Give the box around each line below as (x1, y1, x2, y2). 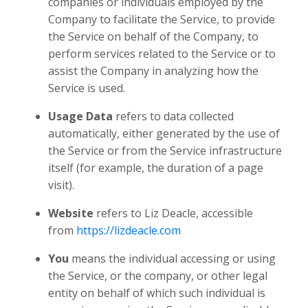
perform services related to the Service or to (48, 46, 276, 61)
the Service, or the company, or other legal (48, 268, 267, 283)
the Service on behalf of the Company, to (48, 29, 258, 44)
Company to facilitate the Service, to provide (48, 12, 275, 27)
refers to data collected (115, 109, 234, 124)
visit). (48, 177, 74, 192)
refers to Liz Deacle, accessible (96, 206, 253, 221)
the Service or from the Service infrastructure (48, 143, 282, 158)
